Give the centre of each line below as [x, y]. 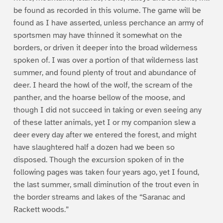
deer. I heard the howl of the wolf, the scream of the [103, 85]
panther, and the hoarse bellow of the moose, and [99, 97]
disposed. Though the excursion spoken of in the [99, 160]
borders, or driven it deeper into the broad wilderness [105, 48]
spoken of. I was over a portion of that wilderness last [106, 60]
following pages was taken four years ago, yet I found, [106, 172]
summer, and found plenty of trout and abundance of [105, 72]
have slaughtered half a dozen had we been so [94, 147]
